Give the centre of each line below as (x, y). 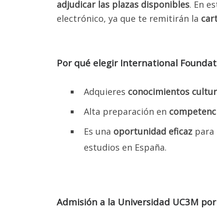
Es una (99, 131)
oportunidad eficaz (153, 131)
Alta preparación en (126, 111)
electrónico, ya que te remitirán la (129, 18)
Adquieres (106, 91)
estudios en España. (125, 147)
